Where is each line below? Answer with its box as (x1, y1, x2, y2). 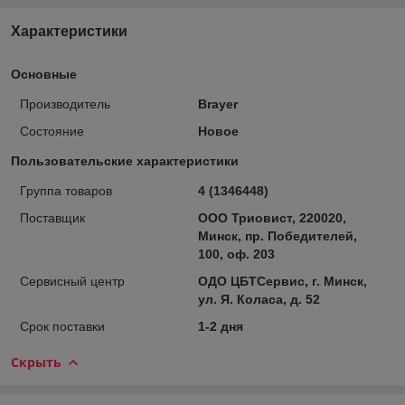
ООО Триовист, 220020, (197, 210, 346, 225)
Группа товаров (20, 183, 112, 198)
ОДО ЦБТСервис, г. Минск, (197, 273, 367, 288)
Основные (11, 66, 77, 81)
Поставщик (20, 210, 85, 225)
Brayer (197, 96, 238, 111)
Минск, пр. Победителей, (197, 228, 357, 243)
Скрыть (11, 353, 61, 371)
